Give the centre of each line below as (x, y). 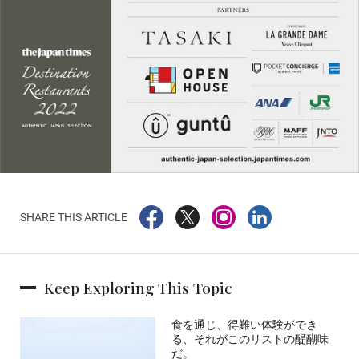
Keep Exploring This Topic (138, 288)
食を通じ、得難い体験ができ (245, 325)
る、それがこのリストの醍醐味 (250, 339)
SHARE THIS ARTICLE (74, 218)
